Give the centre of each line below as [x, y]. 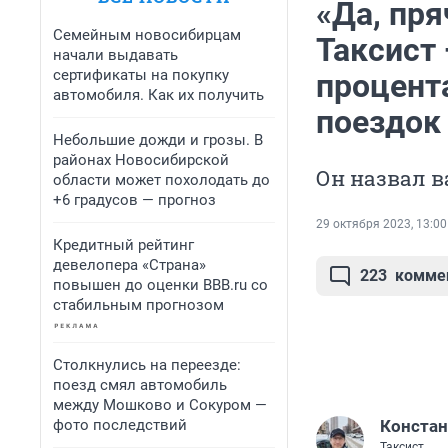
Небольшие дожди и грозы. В [158, 140]
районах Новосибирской [141, 160]
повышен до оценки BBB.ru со [160, 285]
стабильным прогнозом [138, 305]
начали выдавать [115, 55]
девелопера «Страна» [129, 265]
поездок [378, 122]
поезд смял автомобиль [140, 385]
